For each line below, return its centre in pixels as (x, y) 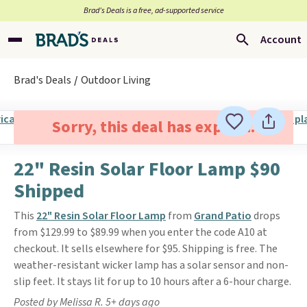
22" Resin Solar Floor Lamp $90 (147, 169)
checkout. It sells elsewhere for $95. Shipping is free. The (146, 249)
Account (281, 40)
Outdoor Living (116, 80)
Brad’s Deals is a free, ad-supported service (153, 11)
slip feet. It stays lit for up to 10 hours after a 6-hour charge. (152, 282)
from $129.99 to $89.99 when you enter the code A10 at (140, 232)
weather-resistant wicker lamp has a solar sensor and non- (151, 265)
